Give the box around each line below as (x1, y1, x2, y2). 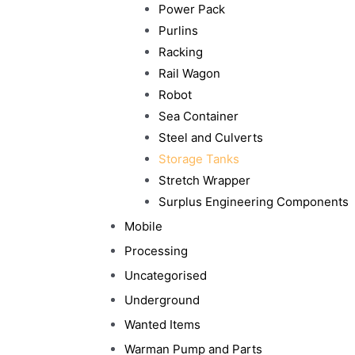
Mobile (124, 219, 162, 234)
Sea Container (158, 109, 239, 124)
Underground (124, 292, 200, 307)
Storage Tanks (158, 151, 239, 166)
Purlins (158, 23, 198, 38)
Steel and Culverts (158, 130, 263, 145)
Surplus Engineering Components (158, 194, 349, 209)
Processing (124, 243, 188, 258)
